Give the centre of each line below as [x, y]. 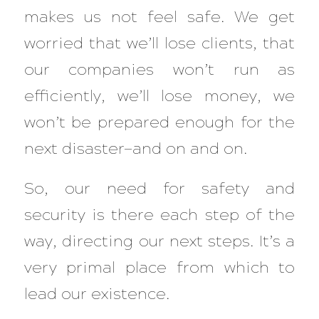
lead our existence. [96, 293]
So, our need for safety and [159, 188]
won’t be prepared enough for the [159, 122]
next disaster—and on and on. [140, 149]
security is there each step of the [159, 214]
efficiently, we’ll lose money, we [159, 96]
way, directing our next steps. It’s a [159, 241]
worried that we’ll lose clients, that [159, 43]
